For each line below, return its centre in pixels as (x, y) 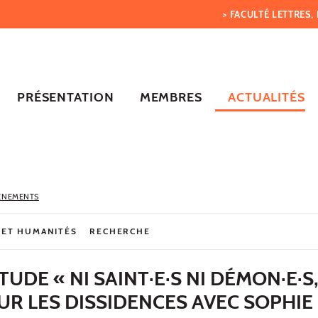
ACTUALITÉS (266, 97)
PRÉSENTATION (65, 97)
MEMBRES (171, 97)
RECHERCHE (120, 231)
